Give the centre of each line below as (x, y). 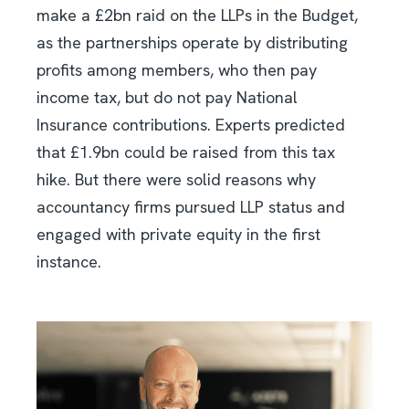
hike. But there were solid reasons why (176, 180)
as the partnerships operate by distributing (192, 43)
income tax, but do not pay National (167, 98)
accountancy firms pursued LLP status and (191, 207)
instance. (69, 262)
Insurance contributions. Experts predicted (191, 125)
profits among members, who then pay (177, 70)
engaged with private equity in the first (178, 235)
